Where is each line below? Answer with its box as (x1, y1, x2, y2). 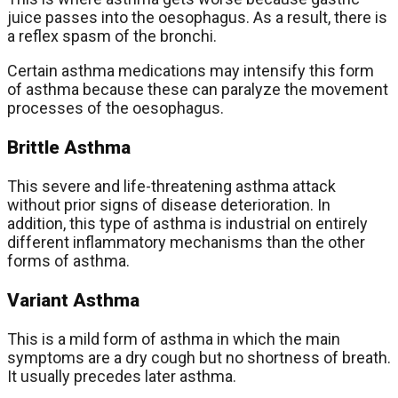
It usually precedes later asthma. (7, 366, 236, 386)
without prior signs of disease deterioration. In (7, 195, 330, 214)
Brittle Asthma (7, 135, 131, 158)
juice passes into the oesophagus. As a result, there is (7, 7, 387, 27)
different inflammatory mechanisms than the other (7, 232, 365, 251)
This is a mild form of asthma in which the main (7, 329, 340, 348)
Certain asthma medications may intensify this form (7, 60, 374, 80)
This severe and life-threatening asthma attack (7, 176, 336, 195)
